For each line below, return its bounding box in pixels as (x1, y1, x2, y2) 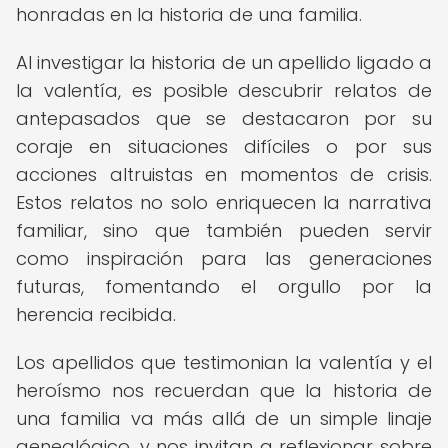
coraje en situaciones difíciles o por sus (16, 134, 432, 159)
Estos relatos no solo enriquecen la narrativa (16, 190, 432, 215)
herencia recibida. (16, 302, 176, 327)
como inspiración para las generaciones (16, 246, 432, 271)
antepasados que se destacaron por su (16, 106, 432, 131)
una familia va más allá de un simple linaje (16, 406, 432, 431)
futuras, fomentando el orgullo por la (16, 274, 432, 299)
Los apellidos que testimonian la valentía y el (16, 350, 432, 375)
